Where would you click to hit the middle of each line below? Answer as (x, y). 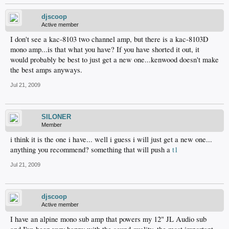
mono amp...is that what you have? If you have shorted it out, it (105, 49)
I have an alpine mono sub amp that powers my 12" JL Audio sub (108, 219)
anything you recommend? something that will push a (91, 150)
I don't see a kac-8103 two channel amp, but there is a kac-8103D (109, 39)
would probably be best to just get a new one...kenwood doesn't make (114, 60)
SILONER (56, 117)
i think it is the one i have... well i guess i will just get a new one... (111, 139)
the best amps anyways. (46, 70)
